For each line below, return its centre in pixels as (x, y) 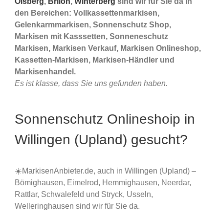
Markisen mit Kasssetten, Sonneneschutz (91, 37)
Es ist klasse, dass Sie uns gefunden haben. (91, 84)
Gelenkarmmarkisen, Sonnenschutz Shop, (93, 25)
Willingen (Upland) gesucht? (101, 140)
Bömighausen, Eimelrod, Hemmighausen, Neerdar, (103, 182)
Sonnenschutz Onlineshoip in (105, 119)
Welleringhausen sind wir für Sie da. (77, 206)
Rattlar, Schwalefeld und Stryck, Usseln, (84, 194)
